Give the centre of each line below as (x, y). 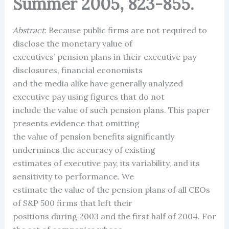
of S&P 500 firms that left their (72, 203)
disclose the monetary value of (72, 43)
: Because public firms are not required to (125, 30)
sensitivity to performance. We (73, 176)
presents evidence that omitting (76, 123)
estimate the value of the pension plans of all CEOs (111, 189)
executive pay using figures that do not (88, 96)
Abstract (28, 30)
